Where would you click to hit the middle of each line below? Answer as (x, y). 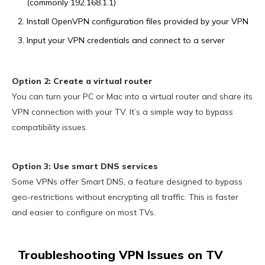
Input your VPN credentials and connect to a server (126, 41)
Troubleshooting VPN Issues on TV (120, 255)
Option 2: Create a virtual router (82, 81)
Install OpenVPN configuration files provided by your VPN (138, 22)
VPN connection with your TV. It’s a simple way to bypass (122, 112)
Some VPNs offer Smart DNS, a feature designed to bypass (127, 182)
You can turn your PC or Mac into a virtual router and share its (132, 97)
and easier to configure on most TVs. (84, 213)
